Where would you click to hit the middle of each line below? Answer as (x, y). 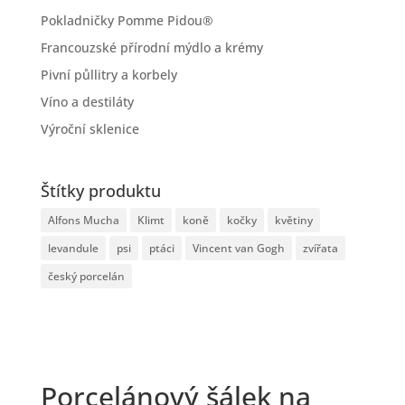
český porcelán (86, 277)
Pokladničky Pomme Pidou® (127, 20)
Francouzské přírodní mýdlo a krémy (151, 47)
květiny (293, 221)
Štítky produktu (100, 191)
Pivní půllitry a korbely (108, 75)
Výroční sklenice (89, 129)
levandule (73, 249)
